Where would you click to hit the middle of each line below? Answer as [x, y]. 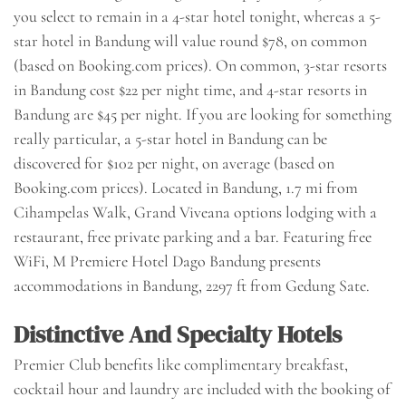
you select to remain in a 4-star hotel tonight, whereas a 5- [197, 17]
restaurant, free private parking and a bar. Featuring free [193, 237]
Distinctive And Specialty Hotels [178, 335]
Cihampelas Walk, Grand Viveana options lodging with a [195, 213]
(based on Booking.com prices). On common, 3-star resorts [200, 66]
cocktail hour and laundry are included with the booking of [202, 389]
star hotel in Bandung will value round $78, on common [190, 41]
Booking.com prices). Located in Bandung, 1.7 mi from [186, 188]
